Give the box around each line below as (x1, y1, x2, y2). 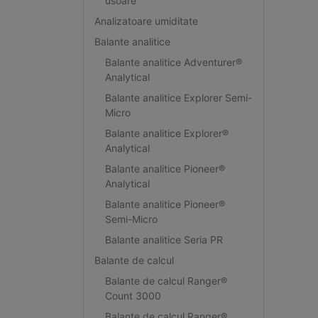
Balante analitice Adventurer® (104, 55, 242, 68)
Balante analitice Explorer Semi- (104, 91, 252, 104)
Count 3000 (104, 289, 161, 302)
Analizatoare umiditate (94, 14, 198, 27)
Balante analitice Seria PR (104, 233, 223, 246)
